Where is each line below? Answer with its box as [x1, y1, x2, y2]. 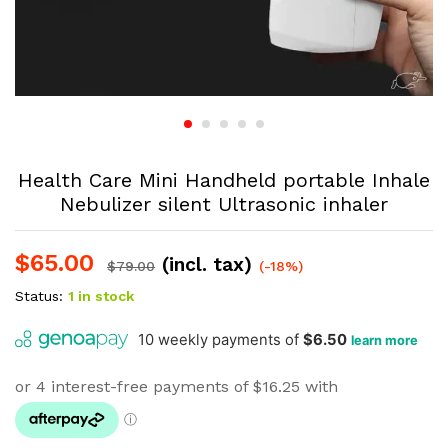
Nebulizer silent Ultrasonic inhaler [60, 192, 388, 217]
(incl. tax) [162, 253, 252, 277]
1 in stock [68, 288, 134, 305]
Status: [15, 288, 63, 305]
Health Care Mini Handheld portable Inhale [18, 168, 430, 193]
